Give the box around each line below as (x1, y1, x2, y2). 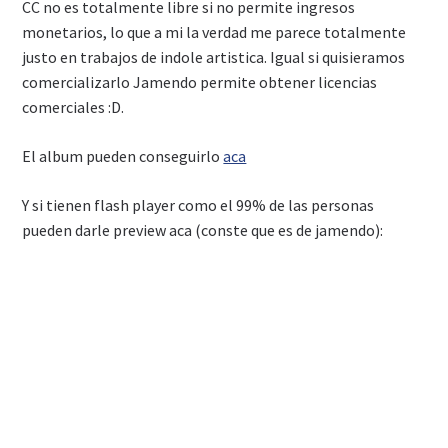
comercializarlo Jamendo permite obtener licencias (22, 72, 378, 92)
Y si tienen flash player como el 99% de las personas (22, 195, 375, 215)
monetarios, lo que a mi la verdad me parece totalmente (22, 22, 407, 42)
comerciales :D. (22, 97, 125, 117)
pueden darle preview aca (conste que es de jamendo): (22, 220, 384, 240)
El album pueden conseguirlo (22, 146, 224, 166)
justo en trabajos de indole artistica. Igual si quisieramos (22, 47, 406, 67)
